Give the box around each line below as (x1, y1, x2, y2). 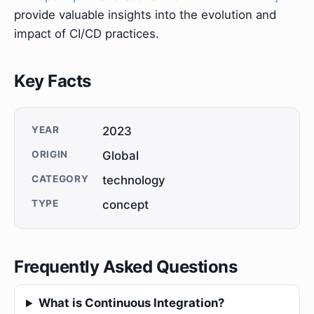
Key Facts (14, 71, 91, 92)
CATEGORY (32, 173, 89, 185)
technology (102, 173, 166, 188)
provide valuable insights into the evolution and (14, 8, 276, 22)
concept (102, 198, 149, 212)
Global (102, 149, 139, 163)
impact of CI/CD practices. (14, 27, 159, 41)
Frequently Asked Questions (14, 257, 238, 278)
